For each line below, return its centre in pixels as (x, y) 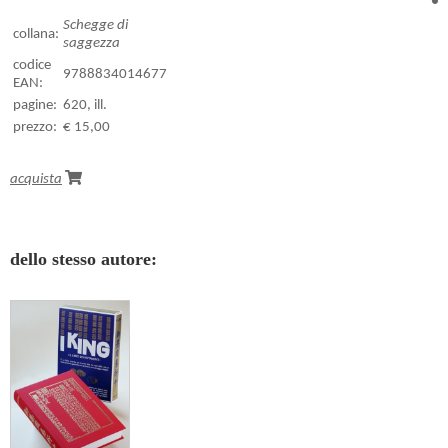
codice (32, 65)
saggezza (91, 43)
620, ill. (85, 105)
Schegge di (95, 25)
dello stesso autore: (83, 258)
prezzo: (35, 127)
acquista (36, 179)
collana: (36, 34)
